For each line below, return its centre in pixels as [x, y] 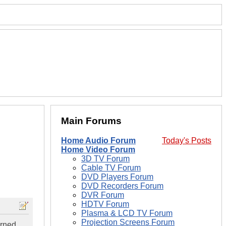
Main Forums [91, 121]
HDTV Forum [105, 204]
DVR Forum [103, 195]
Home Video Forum [98, 150]
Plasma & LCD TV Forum [127, 213]
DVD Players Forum [117, 177]
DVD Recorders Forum [122, 186]
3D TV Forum [105, 159]
